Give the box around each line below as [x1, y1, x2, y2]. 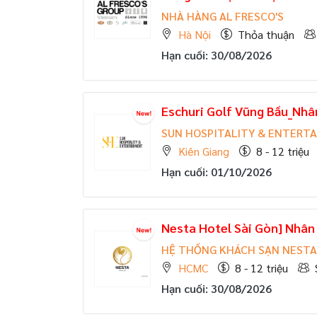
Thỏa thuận [238, 27, 294, 42]
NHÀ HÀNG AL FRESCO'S [161, 8, 284, 23]
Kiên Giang [178, 144, 229, 158]
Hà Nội [178, 27, 211, 42]
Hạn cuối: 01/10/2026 [161, 164, 272, 179]
